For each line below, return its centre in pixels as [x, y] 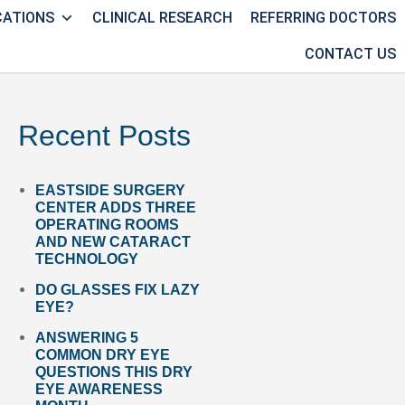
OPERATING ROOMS [108, 225]
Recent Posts [105, 136]
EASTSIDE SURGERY [111, 190]
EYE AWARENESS [99, 389]
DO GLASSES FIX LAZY [118, 290]
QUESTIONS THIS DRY [114, 372]
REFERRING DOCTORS [323, 18]
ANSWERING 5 [87, 338]
